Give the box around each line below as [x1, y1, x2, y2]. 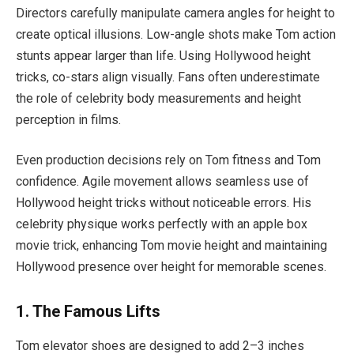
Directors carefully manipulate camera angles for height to [16, 5, 335, 21]
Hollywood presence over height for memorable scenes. [16, 259, 326, 275]
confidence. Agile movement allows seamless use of [16, 174, 309, 190]
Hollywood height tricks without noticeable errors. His [16, 195, 311, 211]
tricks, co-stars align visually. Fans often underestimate [16, 69, 320, 85]
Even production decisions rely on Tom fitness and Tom [16, 153, 321, 168]
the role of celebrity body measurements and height [16, 90, 301, 106]
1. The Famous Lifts [16, 302, 160, 322]
